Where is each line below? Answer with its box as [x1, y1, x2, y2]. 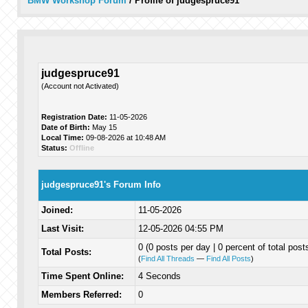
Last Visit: [41, 223, 84, 234]
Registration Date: [41, 113, 107, 121]
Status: [41, 144, 67, 152]
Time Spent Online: [41, 271, 124, 281]
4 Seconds [137, 271, 181, 281]
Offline [69, 144, 94, 152]
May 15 [89, 123, 117, 131]
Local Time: [41, 133, 84, 142]
